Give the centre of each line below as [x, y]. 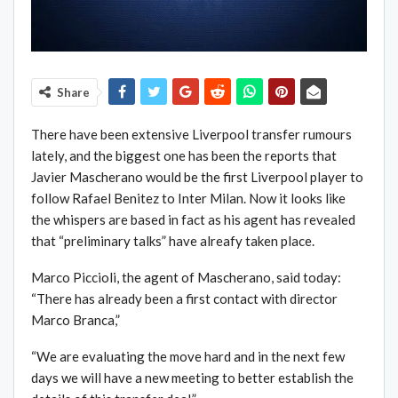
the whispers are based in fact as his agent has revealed [193, 220]
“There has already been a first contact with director [184, 299]
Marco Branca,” [76, 320]
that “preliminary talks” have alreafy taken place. [173, 241]
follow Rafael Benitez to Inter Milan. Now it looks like [188, 199]
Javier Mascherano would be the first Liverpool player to [197, 177]
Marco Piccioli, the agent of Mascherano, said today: [186, 278]
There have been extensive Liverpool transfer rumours [191, 135]
